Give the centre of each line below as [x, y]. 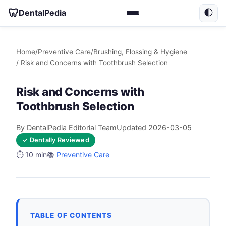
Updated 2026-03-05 [154, 127]
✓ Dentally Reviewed [56, 140]
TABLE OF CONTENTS [71, 216]
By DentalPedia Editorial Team [66, 127]
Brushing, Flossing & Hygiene [140, 52]
